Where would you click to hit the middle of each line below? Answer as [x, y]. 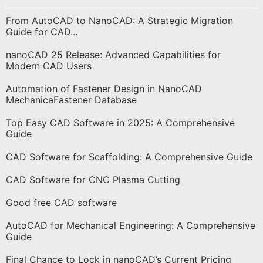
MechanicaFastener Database [71, 100]
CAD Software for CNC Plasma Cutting [93, 179]
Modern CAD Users [49, 65]
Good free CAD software [61, 202]
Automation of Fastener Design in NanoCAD [104, 88]
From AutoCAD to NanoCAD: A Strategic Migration [119, 20]
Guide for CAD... [42, 31]
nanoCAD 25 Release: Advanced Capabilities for [113, 54]
